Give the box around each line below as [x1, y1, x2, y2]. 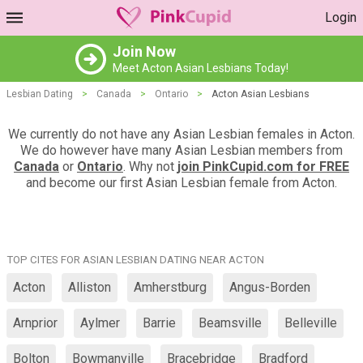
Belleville [284, 315, 337, 331]
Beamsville [199, 315, 262, 331]
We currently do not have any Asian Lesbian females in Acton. [8, 126, 355, 142]
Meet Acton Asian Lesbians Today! [112, 62, 288, 75]
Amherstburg [134, 280, 207, 295]
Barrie [143, 315, 176, 331]
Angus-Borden [229, 280, 310, 295]
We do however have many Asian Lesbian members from [20, 143, 343, 158]
